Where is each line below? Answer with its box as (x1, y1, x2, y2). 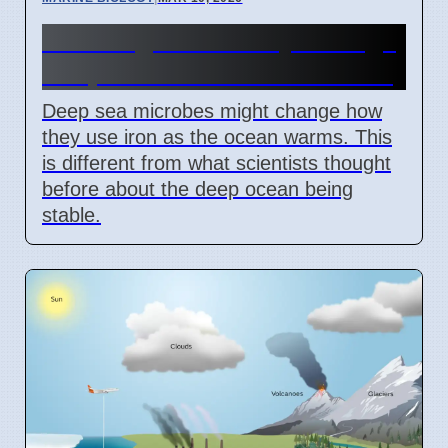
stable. (42, 203, 101, 226)
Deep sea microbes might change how (42, 99, 382, 122)
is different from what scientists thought (42, 151, 391, 174)
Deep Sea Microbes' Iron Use (42, 57, 393, 88)
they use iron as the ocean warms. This (42, 125, 392, 148)
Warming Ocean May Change (42, 24, 396, 55)
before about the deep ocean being (42, 177, 353, 200)
